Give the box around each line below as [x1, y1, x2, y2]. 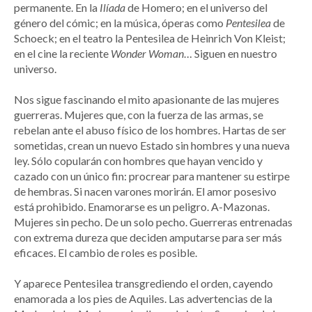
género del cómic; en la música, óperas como [14, 16, 226, 30]
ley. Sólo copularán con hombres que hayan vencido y [14, 154, 263, 168]
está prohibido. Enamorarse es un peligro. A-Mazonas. [14, 200, 270, 214]
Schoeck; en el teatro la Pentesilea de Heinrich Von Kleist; [14, 31, 286, 45]
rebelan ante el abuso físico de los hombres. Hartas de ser [14, 123, 286, 137]
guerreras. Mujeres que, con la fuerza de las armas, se [14, 108, 263, 122]
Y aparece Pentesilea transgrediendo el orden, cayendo [14, 276, 273, 290]
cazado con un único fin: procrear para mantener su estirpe [14, 169, 290, 183]
